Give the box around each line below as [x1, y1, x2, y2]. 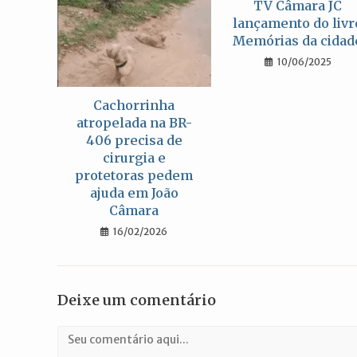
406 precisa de [85, 132, 182, 149]
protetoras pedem [75, 167, 194, 184]
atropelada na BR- [76, 115, 192, 131]
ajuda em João [89, 185, 178, 202]
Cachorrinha [93, 97, 175, 114]
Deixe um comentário [57, 291, 216, 310]
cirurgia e [102, 150, 166, 167]
